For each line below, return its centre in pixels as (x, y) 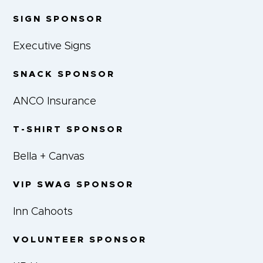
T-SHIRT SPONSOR (69, 130)
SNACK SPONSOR (64, 75)
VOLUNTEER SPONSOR (80, 240)
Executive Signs (52, 47)
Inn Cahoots (43, 212)
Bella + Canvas (49, 157)
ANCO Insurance (55, 102)
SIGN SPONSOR (58, 19)
